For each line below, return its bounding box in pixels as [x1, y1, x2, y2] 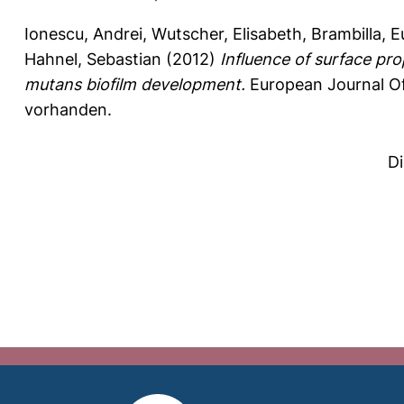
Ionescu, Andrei [24, 23, 142, 43]
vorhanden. [24, 99, 112, 119]
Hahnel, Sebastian [24, 49, 161, 69]
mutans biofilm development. [24, 74, 245, 94]
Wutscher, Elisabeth [151, 23, 302, 43]
